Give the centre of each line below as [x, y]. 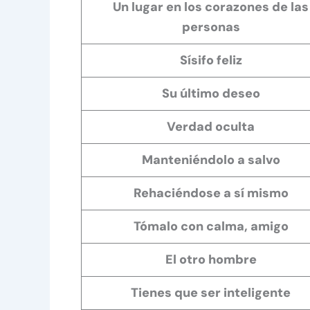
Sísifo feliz [211, 60]
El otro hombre [211, 259]
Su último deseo [211, 93]
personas [211, 27]
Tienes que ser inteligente [211, 292]
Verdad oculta [211, 126]
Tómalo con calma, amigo [211, 226]
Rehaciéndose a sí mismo [211, 193]
